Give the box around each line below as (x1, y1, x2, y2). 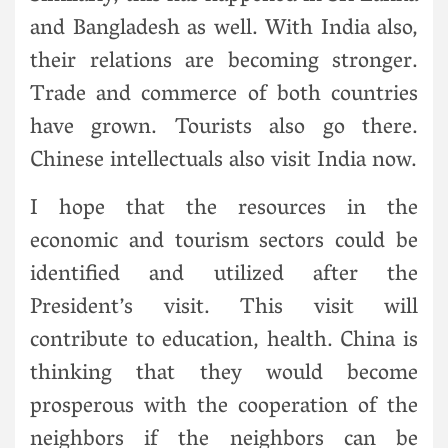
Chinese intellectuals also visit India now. (30, 140, 417, 183)
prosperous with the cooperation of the (30, 386, 418, 429)
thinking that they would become (30, 353, 418, 396)
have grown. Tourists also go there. (30, 107, 418, 150)
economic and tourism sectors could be (30, 221, 418, 264)
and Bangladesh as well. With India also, (30, 8, 418, 51)
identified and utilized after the (30, 254, 418, 297)
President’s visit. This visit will (30, 287, 418, 330)
